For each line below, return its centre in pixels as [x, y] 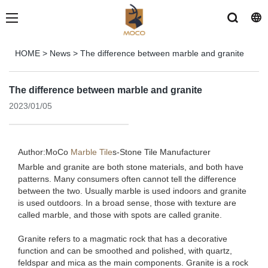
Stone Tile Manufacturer [165, 152]
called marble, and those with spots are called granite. [120, 215]
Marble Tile [92, 152]
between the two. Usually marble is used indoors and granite [132, 191]
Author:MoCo [44, 152]
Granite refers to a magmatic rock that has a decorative [123, 239]
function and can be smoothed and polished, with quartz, [125, 251]
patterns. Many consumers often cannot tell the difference [127, 179]
